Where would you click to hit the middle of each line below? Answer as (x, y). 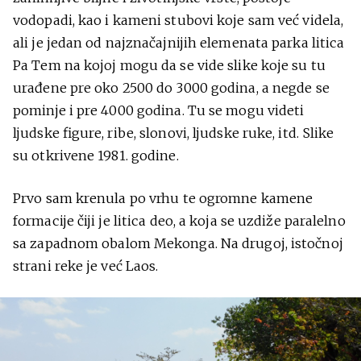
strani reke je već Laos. (86, 266)
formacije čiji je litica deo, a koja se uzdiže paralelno (179, 220)
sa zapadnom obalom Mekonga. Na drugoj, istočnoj (178, 243)
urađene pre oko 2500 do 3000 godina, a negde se (171, 87)
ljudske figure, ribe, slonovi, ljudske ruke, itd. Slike (174, 133)
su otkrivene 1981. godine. (96, 155)
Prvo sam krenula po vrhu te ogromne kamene (163, 198)
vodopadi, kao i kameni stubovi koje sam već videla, (178, 20)
